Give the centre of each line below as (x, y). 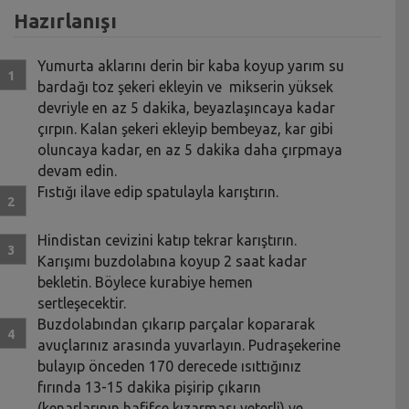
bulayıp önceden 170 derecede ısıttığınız (170, 366)
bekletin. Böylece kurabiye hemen (146, 282)
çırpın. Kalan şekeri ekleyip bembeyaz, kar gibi (186, 128)
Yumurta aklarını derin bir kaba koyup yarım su (191, 65)
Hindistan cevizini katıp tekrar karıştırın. (168, 240)
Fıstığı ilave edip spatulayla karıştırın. (158, 191)
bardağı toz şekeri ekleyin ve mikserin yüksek (186, 86)
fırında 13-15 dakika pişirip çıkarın (150, 387)
